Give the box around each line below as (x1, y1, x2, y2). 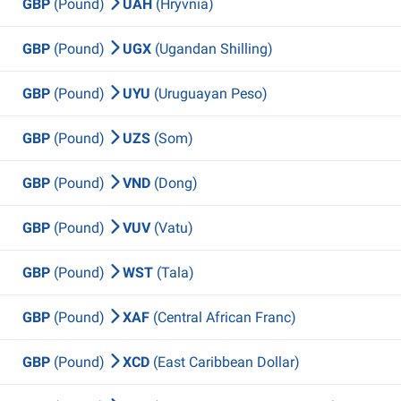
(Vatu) (154, 219, 193, 236)
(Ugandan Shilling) (155, 40, 273, 57)
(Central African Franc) (153, 309, 296, 326)
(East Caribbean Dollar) (153, 354, 300, 371)
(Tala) (157, 264, 194, 281)
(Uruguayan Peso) (154, 85, 268, 102)
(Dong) (154, 175, 198, 192)
